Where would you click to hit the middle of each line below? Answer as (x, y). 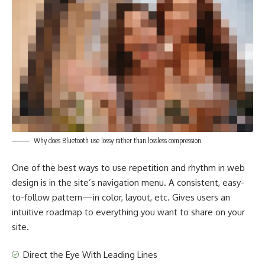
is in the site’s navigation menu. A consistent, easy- (141, 182)
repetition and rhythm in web (187, 167)
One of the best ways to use (70, 167)
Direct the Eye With (62, 255)
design (25, 182)
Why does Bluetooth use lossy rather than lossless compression (117, 141)
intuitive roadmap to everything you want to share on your (128, 212)
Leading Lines (130, 255)
